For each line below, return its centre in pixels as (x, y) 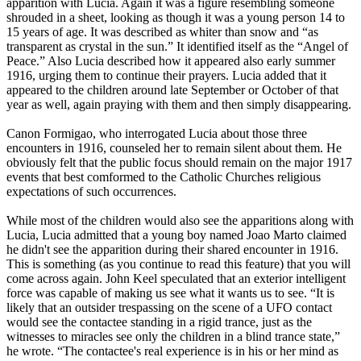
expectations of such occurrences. (91, 192)
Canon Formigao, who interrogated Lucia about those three (157, 134)
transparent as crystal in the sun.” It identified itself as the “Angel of (177, 47)
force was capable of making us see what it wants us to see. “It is (170, 293)
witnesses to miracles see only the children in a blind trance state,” (173, 337)
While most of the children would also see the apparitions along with (180, 221)
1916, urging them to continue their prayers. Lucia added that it (166, 76)
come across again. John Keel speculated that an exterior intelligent (176, 279)
